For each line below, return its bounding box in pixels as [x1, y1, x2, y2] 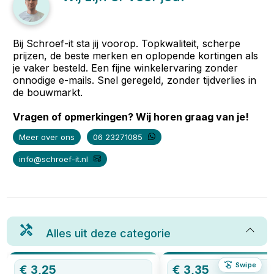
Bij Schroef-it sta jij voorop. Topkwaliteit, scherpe [13, 37, 241, 50]
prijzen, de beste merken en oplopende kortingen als [13, 50, 259, 62]
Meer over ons [19, 132, 75, 142]
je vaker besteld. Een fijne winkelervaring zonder [13, 62, 239, 74]
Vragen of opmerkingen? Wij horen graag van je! [13, 111, 250, 123]
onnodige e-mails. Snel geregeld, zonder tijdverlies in [13, 74, 257, 86]
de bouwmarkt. [13, 86, 83, 98]
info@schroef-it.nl [19, 154, 91, 164]
